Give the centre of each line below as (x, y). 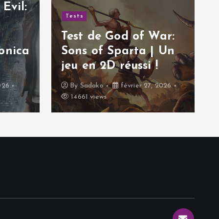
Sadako (92, 86)
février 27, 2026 (145, 86)
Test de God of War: (118, 36)
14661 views (88, 97)
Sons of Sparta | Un (118, 51)
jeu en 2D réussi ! (109, 66)
